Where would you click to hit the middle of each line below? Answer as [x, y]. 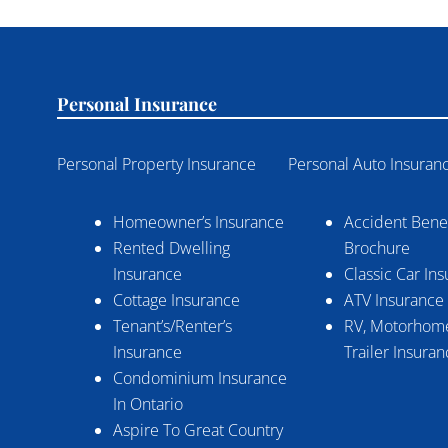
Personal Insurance [137, 104]
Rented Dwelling [171, 248]
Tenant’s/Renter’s [172, 326]
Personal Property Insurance [156, 164]
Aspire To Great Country [198, 430]
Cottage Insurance [176, 300]
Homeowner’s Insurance [198, 222]
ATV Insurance [394, 300]
